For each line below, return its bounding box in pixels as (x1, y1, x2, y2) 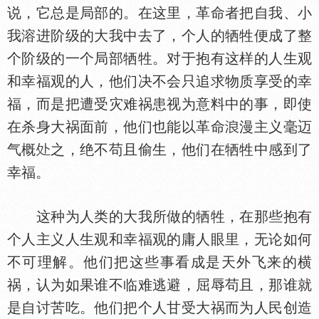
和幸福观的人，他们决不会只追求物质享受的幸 (7, 73, 312, 89)
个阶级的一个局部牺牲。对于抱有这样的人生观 (7, 51, 312, 66)
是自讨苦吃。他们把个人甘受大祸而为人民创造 (7, 300, 312, 315)
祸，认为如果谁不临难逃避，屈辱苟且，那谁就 (7, 277, 312, 293)
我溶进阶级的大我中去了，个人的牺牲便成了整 (7, 28, 312, 43)
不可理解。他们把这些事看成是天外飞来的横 (7, 254, 312, 270)
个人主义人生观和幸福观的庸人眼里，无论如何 (7, 231, 312, 247)
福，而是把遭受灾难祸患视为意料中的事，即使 (7, 96, 312, 112)
